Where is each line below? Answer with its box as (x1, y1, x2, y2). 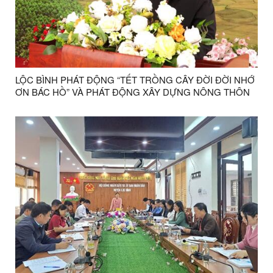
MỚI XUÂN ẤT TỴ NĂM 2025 (15, 97, 133, 111)
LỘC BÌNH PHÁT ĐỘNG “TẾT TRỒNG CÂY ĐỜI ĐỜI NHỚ (15, 73, 255, 87)
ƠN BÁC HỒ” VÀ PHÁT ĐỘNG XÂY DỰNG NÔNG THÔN (15, 85, 250, 99)
